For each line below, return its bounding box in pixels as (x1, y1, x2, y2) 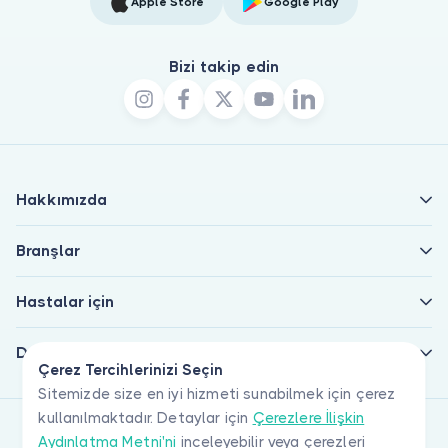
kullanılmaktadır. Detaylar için (38, 409, 253, 427)
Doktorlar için (16, 343, 121, 362)
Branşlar (16, 241, 80, 260)
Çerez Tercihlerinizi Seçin (38, 361, 224, 379)
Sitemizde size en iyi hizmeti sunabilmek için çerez (38, 385, 396, 403)
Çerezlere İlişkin (252, 409, 365, 427)
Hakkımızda (16, 190, 107, 209)
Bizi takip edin (168, 57, 280, 76)
